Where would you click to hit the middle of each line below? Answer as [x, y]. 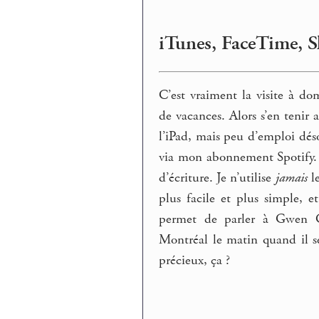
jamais [291, 178]
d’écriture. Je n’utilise [217, 178]
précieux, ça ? [195, 261]
